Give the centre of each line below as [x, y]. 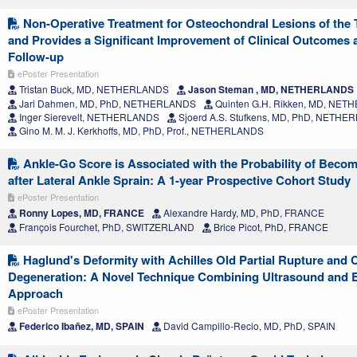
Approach [35, 293]
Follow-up [36, 56]
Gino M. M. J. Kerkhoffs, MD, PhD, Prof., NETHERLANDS [140, 130]
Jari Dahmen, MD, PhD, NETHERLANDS [106, 103]
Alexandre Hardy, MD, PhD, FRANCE [243, 212]
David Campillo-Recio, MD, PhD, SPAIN [248, 325]
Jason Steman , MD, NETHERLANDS [270, 89]
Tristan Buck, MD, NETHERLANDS [93, 88]
